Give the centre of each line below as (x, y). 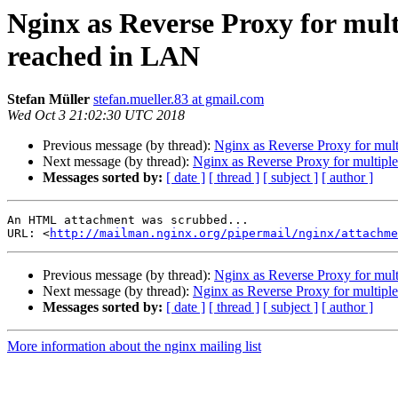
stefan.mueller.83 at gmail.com (179, 99)
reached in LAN (103, 56)
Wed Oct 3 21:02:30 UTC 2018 (96, 115)
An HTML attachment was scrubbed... (128, 220)
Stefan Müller (48, 99)
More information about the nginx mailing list (134, 346)
